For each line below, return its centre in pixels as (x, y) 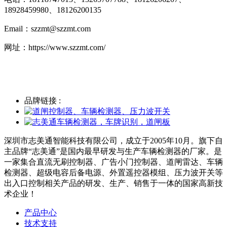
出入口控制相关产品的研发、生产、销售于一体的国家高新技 (113, 183)
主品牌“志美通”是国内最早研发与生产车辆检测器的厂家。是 (113, 151)
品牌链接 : (43, 100)
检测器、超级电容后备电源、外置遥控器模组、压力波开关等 (113, 172)
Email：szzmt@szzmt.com (47, 28)
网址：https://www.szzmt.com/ (55, 47)
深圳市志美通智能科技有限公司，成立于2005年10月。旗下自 (113, 140)
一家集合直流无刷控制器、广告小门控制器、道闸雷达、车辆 (113, 162)
